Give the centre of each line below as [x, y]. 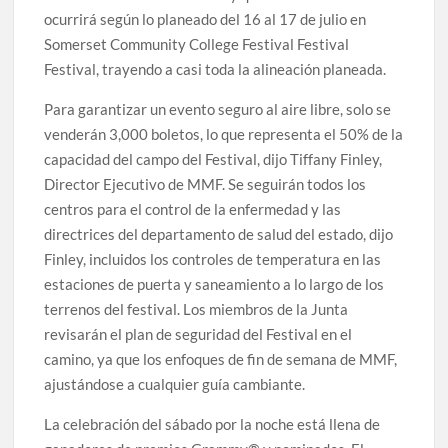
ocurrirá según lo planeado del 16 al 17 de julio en [205, 19]
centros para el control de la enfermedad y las [193, 209]
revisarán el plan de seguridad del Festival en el [198, 334]
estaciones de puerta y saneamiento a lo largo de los [214, 284]
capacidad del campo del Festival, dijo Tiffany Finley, [213, 159]
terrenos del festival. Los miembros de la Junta [196, 309]
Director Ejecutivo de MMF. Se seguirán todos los [205, 184]
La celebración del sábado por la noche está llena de [212, 424]
